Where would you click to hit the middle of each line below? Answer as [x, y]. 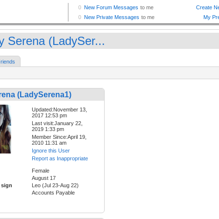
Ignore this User [51, 151]
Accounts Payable [53, 193]
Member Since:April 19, [59, 137]
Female [41, 171]
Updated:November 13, [59, 110]
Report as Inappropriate [60, 159]
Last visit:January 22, [57, 123]
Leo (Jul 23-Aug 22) [55, 186]
